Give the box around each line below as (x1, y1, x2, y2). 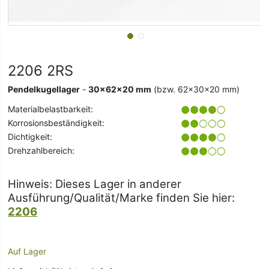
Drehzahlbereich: (8, 145, 75, 156)
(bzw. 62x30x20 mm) (151, 84, 240, 95)
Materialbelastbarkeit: (8, 104, 94, 115)
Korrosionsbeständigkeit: (8, 118, 105, 128)
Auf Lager (8, 246, 47, 257)
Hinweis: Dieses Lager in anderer (8, 177, 182, 192)
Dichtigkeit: (8, 131, 53, 142)
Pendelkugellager (8, 84, 80, 95)
